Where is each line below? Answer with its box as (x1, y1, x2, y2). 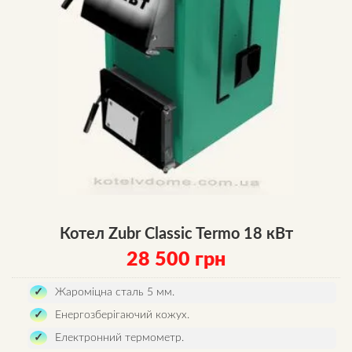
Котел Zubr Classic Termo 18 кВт (59, 226, 293, 242)
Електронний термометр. (55, 332, 184, 343)
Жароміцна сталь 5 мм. (55, 287, 174, 298)
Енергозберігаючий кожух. (55, 310, 189, 321)
